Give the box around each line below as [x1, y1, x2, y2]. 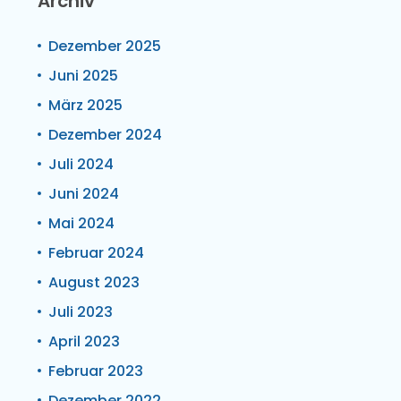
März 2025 [48, 94, 123, 115]
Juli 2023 [48, 301, 113, 322]
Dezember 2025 [48, 35, 161, 56]
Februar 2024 [48, 242, 144, 263]
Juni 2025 [48, 64, 118, 86]
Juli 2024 [48, 153, 114, 175]
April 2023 [48, 330, 120, 352]
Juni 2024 [48, 183, 119, 204]
